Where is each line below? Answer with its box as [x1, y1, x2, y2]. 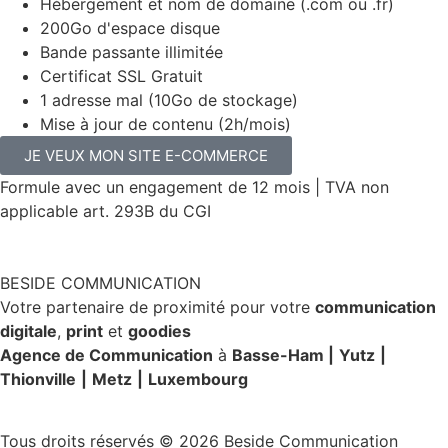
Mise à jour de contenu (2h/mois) [40, 113, 291, 134]
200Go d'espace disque [40, 17, 220, 38]
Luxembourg [148, 368, 248, 389]
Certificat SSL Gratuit [40, 65, 203, 86]
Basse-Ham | [232, 344, 334, 365]
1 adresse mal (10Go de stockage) [40, 89, 298, 110]
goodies [128, 320, 191, 341]
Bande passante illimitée [40, 41, 223, 62]
